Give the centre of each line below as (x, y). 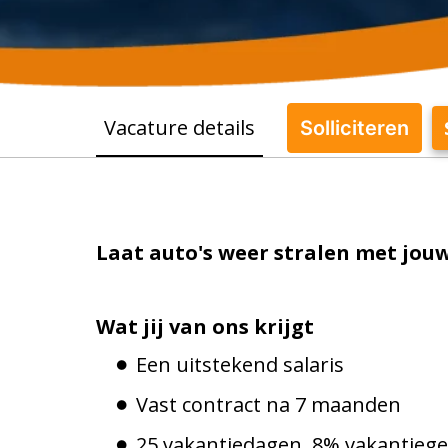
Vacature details (179, 127)
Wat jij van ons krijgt (205, 326)
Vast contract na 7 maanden (268, 404)
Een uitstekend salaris (240, 364)
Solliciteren (354, 127)
